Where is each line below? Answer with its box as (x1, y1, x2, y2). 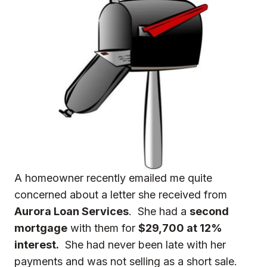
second (190, 204, 229, 218)
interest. (14, 238, 59, 251)
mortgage (14, 221, 67, 234)
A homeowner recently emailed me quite (14, 171, 212, 184)
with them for (67, 221, 138, 234)
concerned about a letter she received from (14, 188, 227, 201)
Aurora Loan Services (14, 204, 129, 218)
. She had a (129, 204, 190, 218)
